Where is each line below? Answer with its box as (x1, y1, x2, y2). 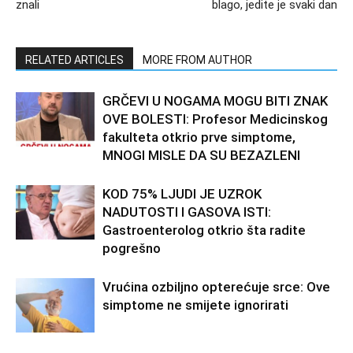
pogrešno (102, 240, 161, 256)
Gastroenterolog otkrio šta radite (102, 221, 306, 238)
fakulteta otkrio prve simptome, (102, 128, 295, 145)
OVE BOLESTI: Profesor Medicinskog (102, 110, 328, 127)
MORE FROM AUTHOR (143, 53, 252, 66)
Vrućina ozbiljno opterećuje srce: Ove (102, 278, 330, 295)
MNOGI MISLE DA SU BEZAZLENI (102, 147, 300, 163)
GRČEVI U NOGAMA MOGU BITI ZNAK (102, 92, 328, 109)
